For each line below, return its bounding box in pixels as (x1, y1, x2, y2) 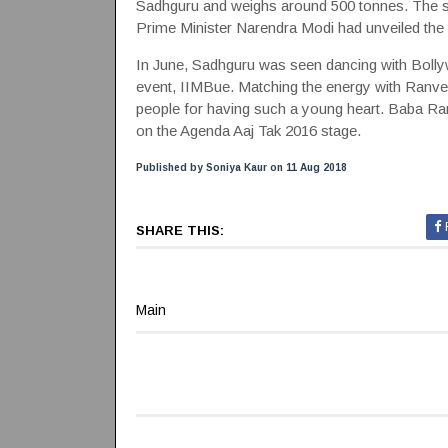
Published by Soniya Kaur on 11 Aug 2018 (135, 162, 347, 173)
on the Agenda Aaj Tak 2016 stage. (135, 122, 361, 139)
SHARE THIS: (135, 223, 224, 238)
